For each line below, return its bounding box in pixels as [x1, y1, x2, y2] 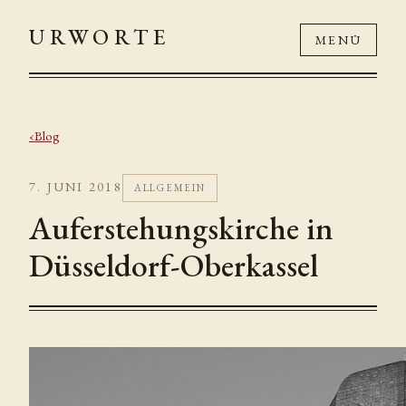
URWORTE [29, 23, 170, 51]
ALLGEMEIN [133, 181, 206, 194]
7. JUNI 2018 [29, 179, 122, 195]
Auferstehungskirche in [29, 207, 333, 249]
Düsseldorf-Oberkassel [29, 244, 318, 286]
